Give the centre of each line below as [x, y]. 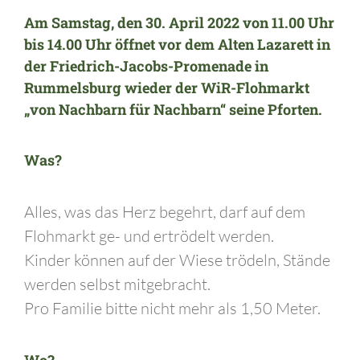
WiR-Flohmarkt [255, 87]
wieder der [163, 87]
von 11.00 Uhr [288, 22]
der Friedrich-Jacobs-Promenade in [146, 65]
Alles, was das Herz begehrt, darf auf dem [165, 211]
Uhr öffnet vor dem [150, 44]
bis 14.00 [53, 44]
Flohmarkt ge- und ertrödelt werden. [149, 235]
